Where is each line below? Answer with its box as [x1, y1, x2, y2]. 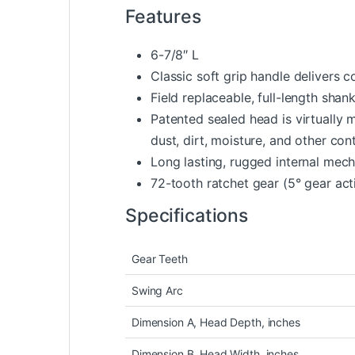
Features [125, 6, 201, 29]
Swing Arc [132, 284, 183, 298]
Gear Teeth [132, 252, 188, 266]
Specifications [125, 204, 249, 227]
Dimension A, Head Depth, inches [132, 315, 300, 330]
